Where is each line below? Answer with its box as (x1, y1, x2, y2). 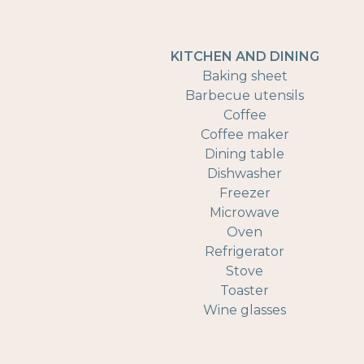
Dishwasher (207, 166, 283, 181)
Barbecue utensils (185, 88, 305, 103)
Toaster (220, 283, 270, 298)
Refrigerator (205, 244, 285, 259)
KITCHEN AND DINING (170, 49, 319, 64)
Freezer (219, 185, 271, 201)
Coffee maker (200, 127, 289, 142)
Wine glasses (203, 302, 287, 318)
